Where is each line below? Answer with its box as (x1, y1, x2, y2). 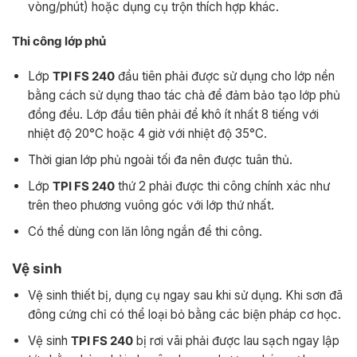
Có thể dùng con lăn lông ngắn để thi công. (27, 224, 262, 240)
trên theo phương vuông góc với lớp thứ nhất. (27, 198, 274, 214)
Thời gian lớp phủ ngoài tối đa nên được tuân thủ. (27, 152, 292, 168)
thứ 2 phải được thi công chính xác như (114, 178, 330, 194)
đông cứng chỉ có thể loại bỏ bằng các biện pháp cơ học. (27, 306, 341, 322)
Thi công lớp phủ (12, 33, 106, 49)
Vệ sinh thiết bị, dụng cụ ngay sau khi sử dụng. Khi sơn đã (27, 287, 343, 303)
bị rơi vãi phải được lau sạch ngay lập (132, 332, 339, 348)
